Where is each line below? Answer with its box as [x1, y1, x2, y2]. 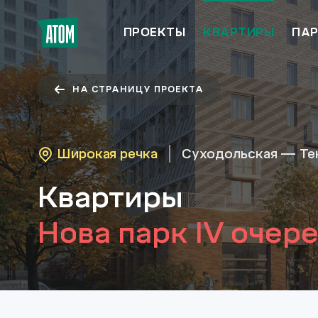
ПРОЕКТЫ [124, 26, 186, 39]
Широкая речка [57, 146, 158, 162]
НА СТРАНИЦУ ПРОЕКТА [72, 84, 204, 94]
